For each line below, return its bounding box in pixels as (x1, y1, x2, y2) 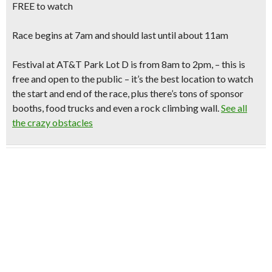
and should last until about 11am (93, 29, 228, 41)
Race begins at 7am (12, 29, 93, 41)
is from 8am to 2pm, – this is (129, 58, 245, 70)
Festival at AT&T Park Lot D (12, 58, 129, 70)
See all (221, 102, 247, 114)
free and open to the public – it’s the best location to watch (12, 73, 253, 84)
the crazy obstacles (12, 117, 93, 128)
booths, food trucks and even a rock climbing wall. (12, 102, 221, 114)
